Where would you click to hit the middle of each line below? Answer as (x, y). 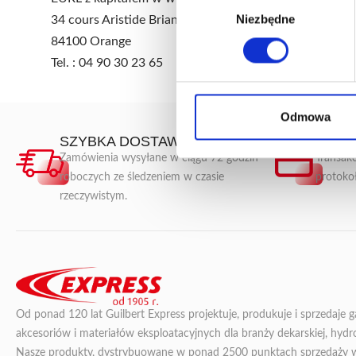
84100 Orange (91, 41)
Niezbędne (265, 19)
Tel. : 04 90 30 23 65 (107, 62)
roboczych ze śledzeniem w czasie (142, 177)
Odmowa (306, 117)
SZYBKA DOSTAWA (125, 141)
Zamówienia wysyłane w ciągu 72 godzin (159, 158)
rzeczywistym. (94, 196)
